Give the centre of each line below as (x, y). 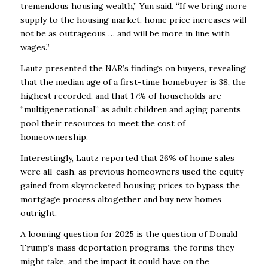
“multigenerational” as (65, 110)
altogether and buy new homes (159, 200)
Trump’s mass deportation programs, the (103, 247)
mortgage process (57, 200)
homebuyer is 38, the (204, 82)
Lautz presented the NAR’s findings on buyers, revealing (133, 68)
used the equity (212, 172)
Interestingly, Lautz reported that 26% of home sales (127, 158)
